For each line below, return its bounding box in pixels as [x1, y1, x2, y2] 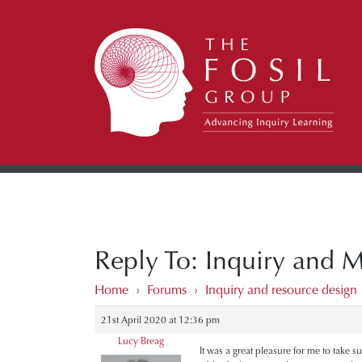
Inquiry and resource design [205, 282, 357, 297]
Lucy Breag [118, 335, 164, 347]
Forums [147, 282, 187, 297]
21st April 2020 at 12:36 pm [101, 314, 220, 326]
